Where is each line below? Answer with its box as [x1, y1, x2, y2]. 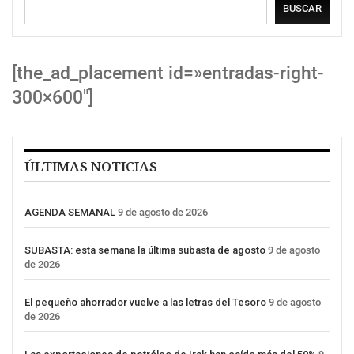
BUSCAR [283, 2, 322, 15]
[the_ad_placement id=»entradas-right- [12, 62, 324, 85]
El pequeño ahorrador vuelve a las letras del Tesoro [24, 296, 266, 309]
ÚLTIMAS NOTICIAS [24, 157, 157, 176]
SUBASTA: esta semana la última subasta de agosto [24, 244, 265, 257]
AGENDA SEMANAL [24, 206, 115, 219]
